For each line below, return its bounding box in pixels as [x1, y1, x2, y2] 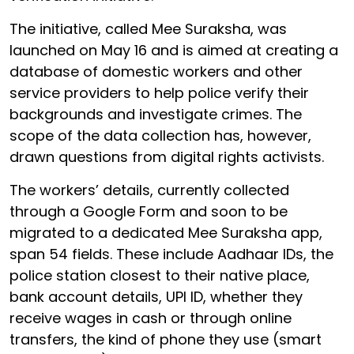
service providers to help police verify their [9, 83, 309, 103]
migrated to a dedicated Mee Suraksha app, [9, 223, 322, 243]
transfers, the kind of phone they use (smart [9, 330, 322, 349]
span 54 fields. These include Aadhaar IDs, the [9, 244, 333, 264]
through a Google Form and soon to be [9, 201, 288, 221]
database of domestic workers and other [9, 62, 303, 81]
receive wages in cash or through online [9, 308, 292, 328]
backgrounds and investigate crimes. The [9, 104, 302, 124]
